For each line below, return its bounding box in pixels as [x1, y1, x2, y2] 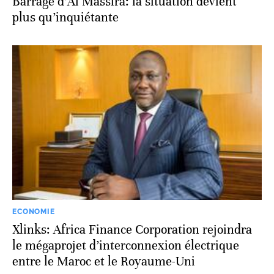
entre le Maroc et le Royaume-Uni [12, 253, 195, 269]
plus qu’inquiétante [12, 9, 119, 25]
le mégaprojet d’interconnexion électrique [12, 237, 239, 253]
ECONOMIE [12, 207, 55, 216]
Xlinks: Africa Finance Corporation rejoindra [12, 221, 252, 237]
